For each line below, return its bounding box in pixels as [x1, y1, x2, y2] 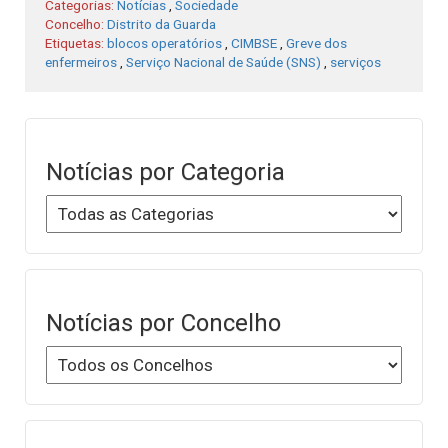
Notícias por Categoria [46, 157, 285, 186]
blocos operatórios [107, 35, 222, 52]
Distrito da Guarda [107, 16, 216, 33]
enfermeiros [45, 54, 117, 71]
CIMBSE [231, 35, 277, 52]
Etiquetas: [45, 35, 107, 52]
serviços [330, 54, 381, 71]
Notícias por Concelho [46, 309, 281, 338]
